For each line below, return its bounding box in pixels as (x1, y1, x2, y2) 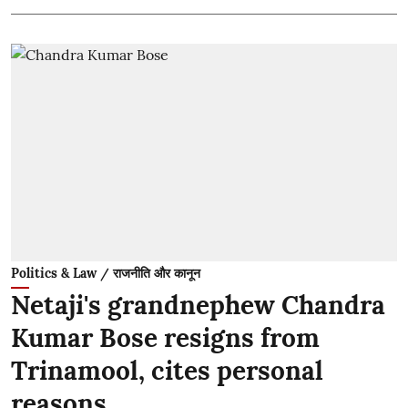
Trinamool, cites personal (11, 353, 323, 387)
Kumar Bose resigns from (11, 321, 320, 354)
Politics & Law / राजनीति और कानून (11, 264, 200, 281)
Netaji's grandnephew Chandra (11, 288, 385, 321)
